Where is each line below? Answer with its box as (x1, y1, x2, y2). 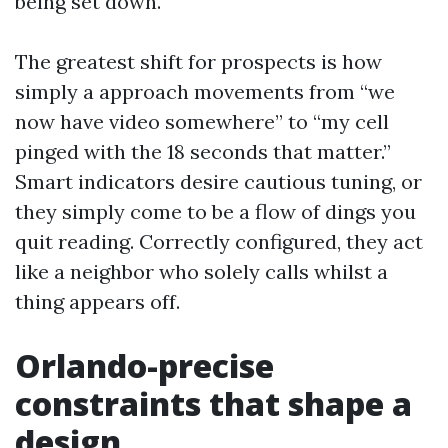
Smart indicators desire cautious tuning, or (15, 169, 422, 194)
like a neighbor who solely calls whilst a (15, 259, 388, 284)
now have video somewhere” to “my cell (15, 109, 389, 134)
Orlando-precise (15, 344, 274, 387)
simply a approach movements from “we (15, 79, 395, 104)
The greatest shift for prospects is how (15, 49, 382, 74)
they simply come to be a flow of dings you (15, 199, 416, 224)
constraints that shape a (15, 382, 412, 425)
